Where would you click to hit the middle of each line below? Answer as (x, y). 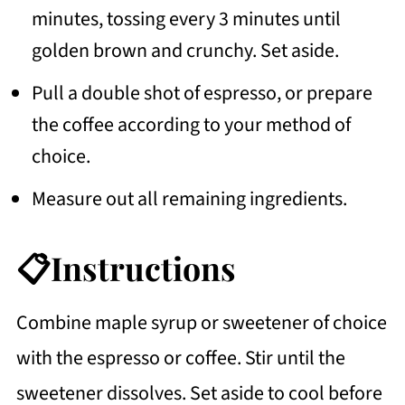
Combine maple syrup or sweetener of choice (201, 322)
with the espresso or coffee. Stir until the (180, 358)
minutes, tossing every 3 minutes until (186, 19)
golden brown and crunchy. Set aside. (185, 50)
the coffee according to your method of (191, 124)
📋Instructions (126, 267)
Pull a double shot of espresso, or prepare (202, 93)
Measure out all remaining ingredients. (191, 198)
